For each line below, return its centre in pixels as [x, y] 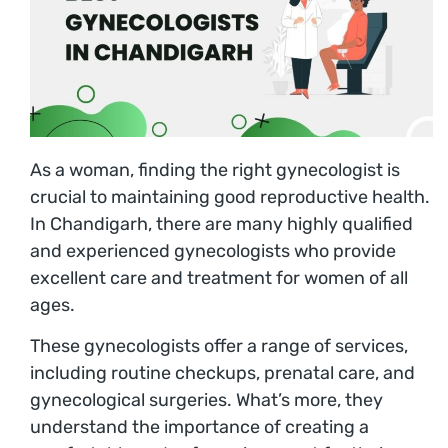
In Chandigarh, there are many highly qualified [221, 223]
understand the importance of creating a [199, 427]
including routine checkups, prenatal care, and [222, 373]
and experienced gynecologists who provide [213, 250]
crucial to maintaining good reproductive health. [230, 196]
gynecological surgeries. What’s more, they [206, 400]
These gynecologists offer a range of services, [219, 346]
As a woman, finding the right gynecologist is [215, 169]
